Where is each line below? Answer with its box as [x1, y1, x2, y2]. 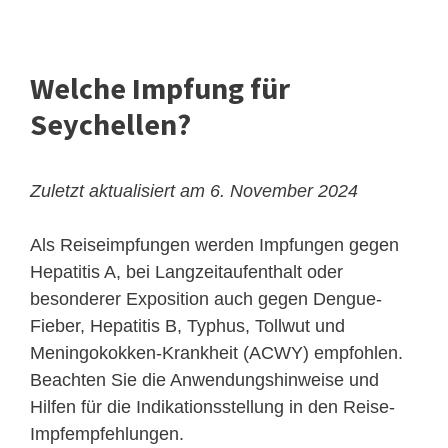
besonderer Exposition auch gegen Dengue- [30, 289, 382, 310]
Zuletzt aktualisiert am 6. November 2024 [30, 181, 358, 202]
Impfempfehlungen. [30, 424, 184, 445]
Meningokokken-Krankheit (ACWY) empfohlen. [30, 343, 403, 364]
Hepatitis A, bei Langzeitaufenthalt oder [30, 262, 343, 283]
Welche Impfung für [30, 69, 290, 108]
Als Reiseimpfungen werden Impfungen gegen [30, 235, 399, 256]
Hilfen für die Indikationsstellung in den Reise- [30, 397, 395, 418]
